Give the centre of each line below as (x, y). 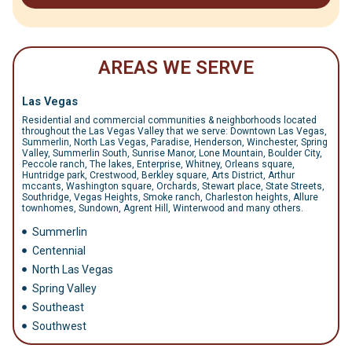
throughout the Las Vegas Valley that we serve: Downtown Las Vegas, (174, 131)
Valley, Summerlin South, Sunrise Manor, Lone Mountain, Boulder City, (172, 153)
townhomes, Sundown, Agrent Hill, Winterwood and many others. (163, 208)
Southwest (59, 326)
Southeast (58, 307)
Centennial (59, 251)
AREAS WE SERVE (176, 68)
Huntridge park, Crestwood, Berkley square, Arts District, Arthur (158, 175)
